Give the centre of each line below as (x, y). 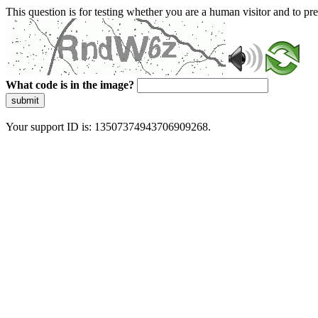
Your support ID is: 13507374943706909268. (108, 127)
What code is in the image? (70, 85)
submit (25, 100)
